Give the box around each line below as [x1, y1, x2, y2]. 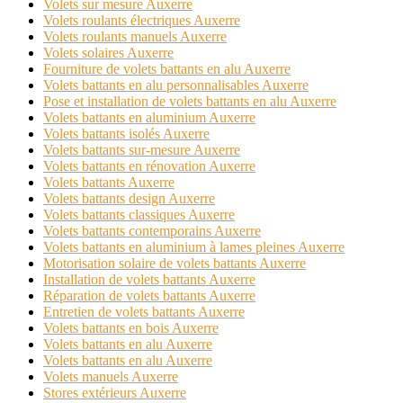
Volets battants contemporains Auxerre [43, 223, 261, 239]
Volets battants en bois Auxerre [43, 320, 219, 336]
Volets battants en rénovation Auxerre [43, 158, 255, 175]
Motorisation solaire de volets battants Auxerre [43, 255, 306, 272]
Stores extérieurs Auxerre [43, 385, 186, 401]
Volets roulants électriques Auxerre [43, 13, 240, 29]
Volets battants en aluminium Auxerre [43, 110, 255, 126]
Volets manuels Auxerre [43, 369, 178, 385]
